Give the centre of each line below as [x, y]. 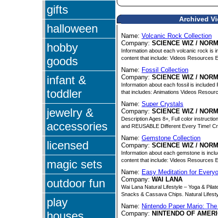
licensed [68, 145]
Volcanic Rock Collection [177, 36]
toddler [64, 94]
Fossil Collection [165, 70]
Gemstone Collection [171, 138]
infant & [66, 80]
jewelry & [70, 113]
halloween [72, 28]
